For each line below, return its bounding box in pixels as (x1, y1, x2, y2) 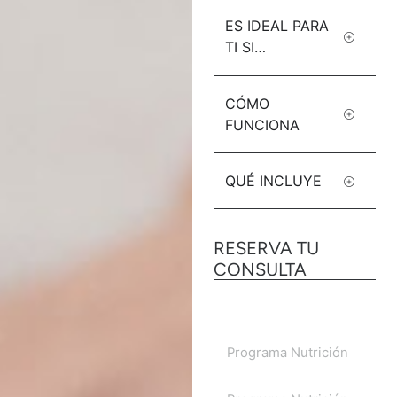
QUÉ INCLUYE (225, 172, 323, 191)
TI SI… (225, 38, 267, 57)
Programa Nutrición (227, 345, 349, 362)
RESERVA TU (214, 237, 320, 260)
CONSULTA (214, 259, 307, 281)
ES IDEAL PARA (225, 17, 330, 35)
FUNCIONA (225, 115, 300, 134)
